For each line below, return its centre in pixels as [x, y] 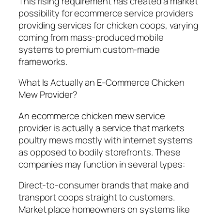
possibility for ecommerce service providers [106, 13]
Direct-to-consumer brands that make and [104, 185]
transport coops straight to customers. [97, 197]
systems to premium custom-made [89, 49]
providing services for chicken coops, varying [108, 25]
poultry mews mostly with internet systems [106, 140]
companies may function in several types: [102, 164]
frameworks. [43, 61]
